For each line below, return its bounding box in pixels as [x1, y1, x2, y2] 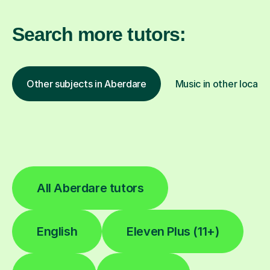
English [37, 224, 78, 239]
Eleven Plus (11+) [127, 224, 219, 239]
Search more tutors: [12, 23, 186, 45]
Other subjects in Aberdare [27, 77, 146, 90]
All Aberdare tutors [37, 180, 144, 195]
